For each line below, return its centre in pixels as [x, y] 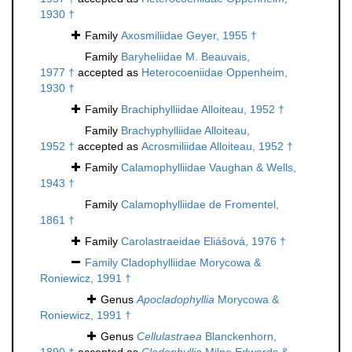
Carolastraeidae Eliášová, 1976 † [203, 242]
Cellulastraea [169, 337]
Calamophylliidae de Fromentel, [200, 205]
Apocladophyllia [176, 300]
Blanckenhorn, [239, 337]
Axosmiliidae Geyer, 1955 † [189, 36]
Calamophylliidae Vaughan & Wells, [209, 168]
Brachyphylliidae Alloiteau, [185, 131]
